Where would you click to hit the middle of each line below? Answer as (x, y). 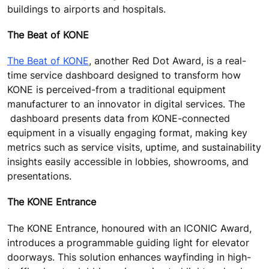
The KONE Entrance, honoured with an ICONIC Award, (129, 228)
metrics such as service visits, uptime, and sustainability (134, 147)
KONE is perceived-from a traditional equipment (116, 90)
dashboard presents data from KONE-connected (119, 119)
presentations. (44, 176)
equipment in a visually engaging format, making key (127, 133)
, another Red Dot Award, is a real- (168, 61)
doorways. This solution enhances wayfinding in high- (129, 257)
